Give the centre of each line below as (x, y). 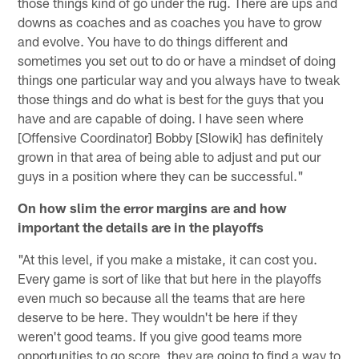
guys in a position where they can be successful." (161, 175)
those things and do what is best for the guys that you (171, 98)
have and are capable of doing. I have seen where (161, 117)
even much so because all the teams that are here (162, 297)
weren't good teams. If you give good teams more (160, 335)
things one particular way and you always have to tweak (179, 79)
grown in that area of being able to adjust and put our (169, 156)
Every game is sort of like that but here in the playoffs (170, 278)
